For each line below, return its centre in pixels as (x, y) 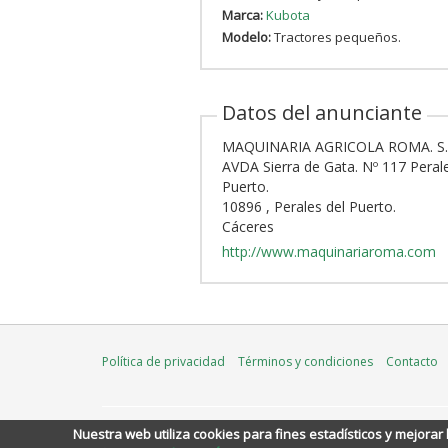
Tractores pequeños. (335, 37)
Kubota (287, 15)
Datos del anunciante (321, 112)
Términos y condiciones (305, 361)
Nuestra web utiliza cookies (156, 434)
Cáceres (247, 226)
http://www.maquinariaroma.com (328, 251)
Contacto (412, 361)
